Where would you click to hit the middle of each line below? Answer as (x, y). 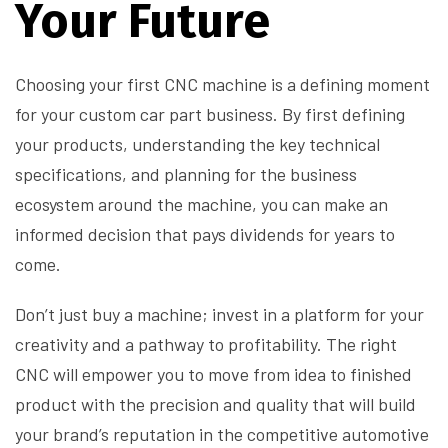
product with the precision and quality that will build (215, 404)
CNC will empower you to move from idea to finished (213, 374)
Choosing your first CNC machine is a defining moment (222, 84)
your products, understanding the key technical (197, 144)
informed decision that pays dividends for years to (205, 234)
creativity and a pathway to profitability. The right (206, 344)
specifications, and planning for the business (186, 174)
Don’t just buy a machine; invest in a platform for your (219, 314)
